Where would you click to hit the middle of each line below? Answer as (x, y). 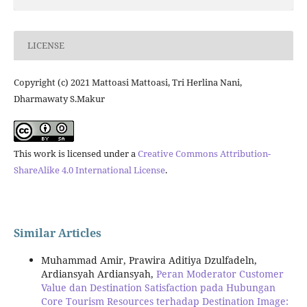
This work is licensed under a (75, 153)
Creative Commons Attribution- (204, 153)
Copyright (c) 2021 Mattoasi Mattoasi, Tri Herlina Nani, (127, 82)
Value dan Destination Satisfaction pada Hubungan (158, 287)
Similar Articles (57, 233)
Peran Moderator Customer (220, 273)
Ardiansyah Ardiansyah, (98, 273)
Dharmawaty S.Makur (59, 98)
